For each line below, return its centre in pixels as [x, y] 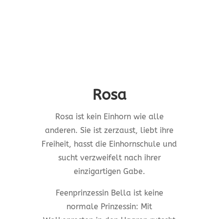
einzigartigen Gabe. [109, 172]
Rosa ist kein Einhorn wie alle [109, 117]
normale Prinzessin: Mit [109, 207]
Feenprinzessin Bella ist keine [109, 193]
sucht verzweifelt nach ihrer [109, 158]
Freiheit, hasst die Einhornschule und [109, 144]
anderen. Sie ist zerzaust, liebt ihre [109, 131]
